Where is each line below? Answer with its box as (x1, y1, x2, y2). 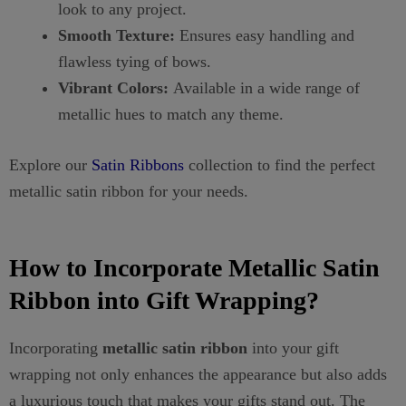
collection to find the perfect (184, 156, 375, 174)
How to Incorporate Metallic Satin (9, 253, 380, 282)
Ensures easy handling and (175, 26, 354, 44)
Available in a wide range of (169, 79, 360, 97)
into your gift (247, 338, 339, 357)
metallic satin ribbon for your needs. (9, 182, 248, 200)
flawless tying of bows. (58, 53, 211, 71)
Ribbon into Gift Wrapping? (9, 285, 319, 314)
